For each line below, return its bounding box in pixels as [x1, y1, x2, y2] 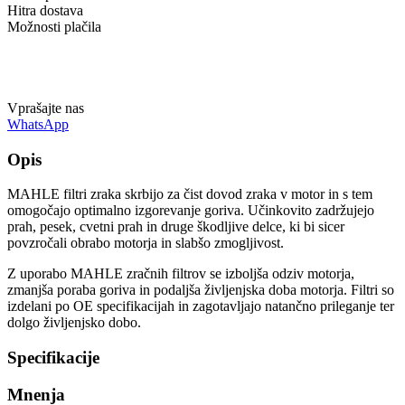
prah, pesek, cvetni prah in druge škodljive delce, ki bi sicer [7, 219, 344, 235]
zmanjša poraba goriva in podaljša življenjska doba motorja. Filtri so [7, 282, 394, 298]
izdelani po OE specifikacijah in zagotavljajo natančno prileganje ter [7, 298, 394, 315]
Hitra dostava [7, 2, 83, 18]
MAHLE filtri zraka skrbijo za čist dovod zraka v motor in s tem [7, 186, 372, 202]
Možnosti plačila [7, 18, 101, 34]
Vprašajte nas [7, 99, 84, 116]
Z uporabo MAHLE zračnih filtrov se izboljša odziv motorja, [7, 266, 354, 282]
